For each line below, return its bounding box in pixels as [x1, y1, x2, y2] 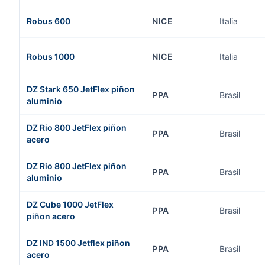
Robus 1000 [27, 51, 75, 62]
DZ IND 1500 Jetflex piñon [27, 238, 130, 248]
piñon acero [27, 211, 75, 221]
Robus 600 [27, 16, 70, 26]
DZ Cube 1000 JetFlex [27, 199, 114, 209]
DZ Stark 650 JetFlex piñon [27, 84, 135, 94]
